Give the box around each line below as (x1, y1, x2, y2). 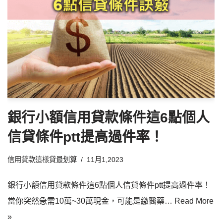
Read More (174, 196, 214, 205)
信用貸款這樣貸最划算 (7, 155, 77, 164)
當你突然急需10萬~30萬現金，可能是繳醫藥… (7, 196, 174, 205)
